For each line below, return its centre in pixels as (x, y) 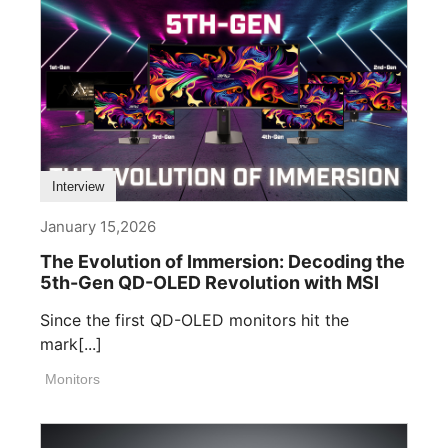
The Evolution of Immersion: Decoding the (222, 261)
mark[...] (71, 343)
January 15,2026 (98, 226)
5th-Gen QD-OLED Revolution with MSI (209, 282)
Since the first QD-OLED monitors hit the (194, 319)
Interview (78, 186)
